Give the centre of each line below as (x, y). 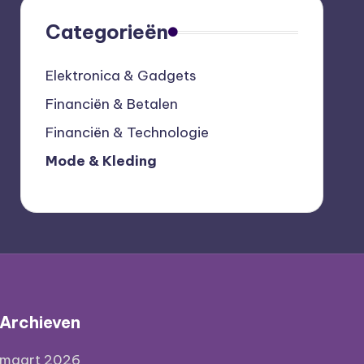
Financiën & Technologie (127, 132)
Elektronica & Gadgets (121, 76)
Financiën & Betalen (111, 104)
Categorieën (106, 32)
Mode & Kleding (101, 161)
